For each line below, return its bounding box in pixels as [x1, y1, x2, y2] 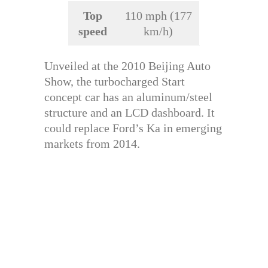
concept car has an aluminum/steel [44, 90, 212, 103]
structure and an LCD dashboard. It [44, 105, 215, 119]
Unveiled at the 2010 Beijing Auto [44, 59, 211, 72]
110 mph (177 [124, 8, 192, 22]
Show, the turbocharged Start [44, 74, 185, 88]
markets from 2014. [44, 136, 140, 150]
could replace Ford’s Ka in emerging [44, 121, 222, 135]
